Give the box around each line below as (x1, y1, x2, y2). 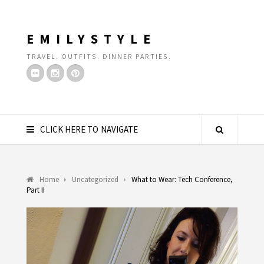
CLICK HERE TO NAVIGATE (39, 124, 138, 135)
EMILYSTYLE (26, 31, 156, 47)
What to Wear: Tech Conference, (131, 174, 233, 184)
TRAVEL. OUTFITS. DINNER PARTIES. (26, 52, 171, 61)
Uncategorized (71, 174, 118, 184)
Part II (26, 185, 45, 195)
